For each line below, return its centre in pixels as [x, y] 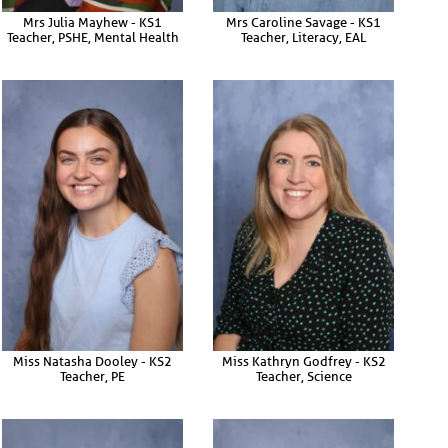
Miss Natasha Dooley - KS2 [92, 361]
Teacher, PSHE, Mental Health [92, 37]
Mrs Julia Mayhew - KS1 [92, 22]
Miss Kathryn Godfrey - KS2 [303, 361]
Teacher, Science [303, 376]
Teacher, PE [92, 376]
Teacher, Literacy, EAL [303, 37]
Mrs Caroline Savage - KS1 [303, 22]
